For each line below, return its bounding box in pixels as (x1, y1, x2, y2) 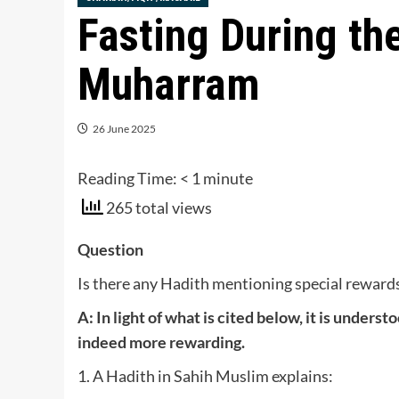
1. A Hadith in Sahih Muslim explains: (77, 365, 333, 386)
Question (77, 239, 143, 259)
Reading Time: (77, 168, 180, 189)
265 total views (103, 198, 212, 218)
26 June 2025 (93, 122, 156, 136)
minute (203, 168, 253, 189)
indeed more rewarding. (77, 331, 245, 352)
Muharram (77, 59, 260, 111)
